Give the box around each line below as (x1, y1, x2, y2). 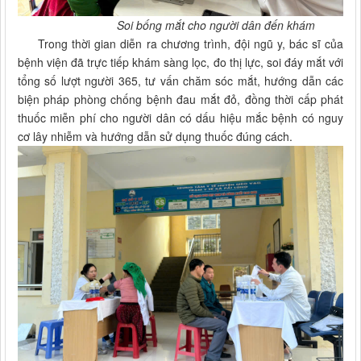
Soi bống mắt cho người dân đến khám (114, 17, 315, 34)
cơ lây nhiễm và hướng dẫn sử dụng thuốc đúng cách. (18, 128, 293, 145)
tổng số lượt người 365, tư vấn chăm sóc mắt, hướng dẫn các (18, 73, 343, 89)
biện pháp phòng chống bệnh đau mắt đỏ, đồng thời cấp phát (18, 91, 343, 108)
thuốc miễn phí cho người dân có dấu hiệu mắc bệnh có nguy (18, 110, 343, 127)
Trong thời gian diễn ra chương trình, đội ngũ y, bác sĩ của (18, 35, 343, 52)
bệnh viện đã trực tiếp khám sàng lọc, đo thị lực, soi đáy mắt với (18, 54, 343, 71)
